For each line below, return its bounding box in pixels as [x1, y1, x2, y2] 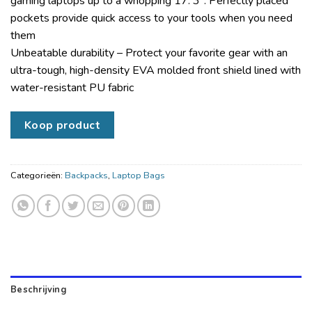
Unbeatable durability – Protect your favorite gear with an [10, 45, 288, 61]
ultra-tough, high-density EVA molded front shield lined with [10, 63, 301, 79]
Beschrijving [10, 283, 66, 296]
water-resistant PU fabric [10, 80, 134, 96]
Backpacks [65, 169, 108, 182]
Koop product [24, 118, 101, 133]
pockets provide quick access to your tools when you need [10, 10, 292, 26]
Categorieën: [10, 169, 65, 182]
